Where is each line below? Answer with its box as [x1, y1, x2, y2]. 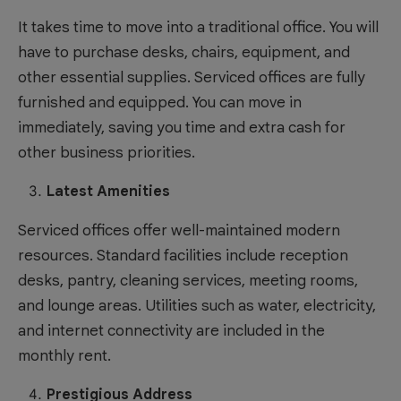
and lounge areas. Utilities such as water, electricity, [18, 295, 376, 315]
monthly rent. [18, 346, 111, 365]
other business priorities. [18, 142, 195, 162]
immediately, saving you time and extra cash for [18, 117, 346, 137]
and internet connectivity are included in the [18, 320, 325, 340]
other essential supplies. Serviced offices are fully [18, 67, 365, 87]
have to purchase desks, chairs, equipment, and [18, 42, 350, 62]
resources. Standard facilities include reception [18, 245, 348, 265]
